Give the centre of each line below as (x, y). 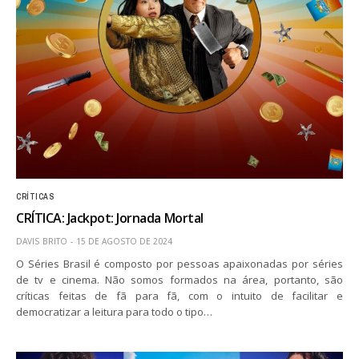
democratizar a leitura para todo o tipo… (115, 311)
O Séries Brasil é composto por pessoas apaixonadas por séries (179, 263)
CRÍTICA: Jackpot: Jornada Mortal (110, 218)
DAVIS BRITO (42, 241)
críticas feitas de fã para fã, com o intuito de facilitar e (179, 295)
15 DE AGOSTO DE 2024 (124, 241)
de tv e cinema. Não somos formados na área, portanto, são (179, 279)
